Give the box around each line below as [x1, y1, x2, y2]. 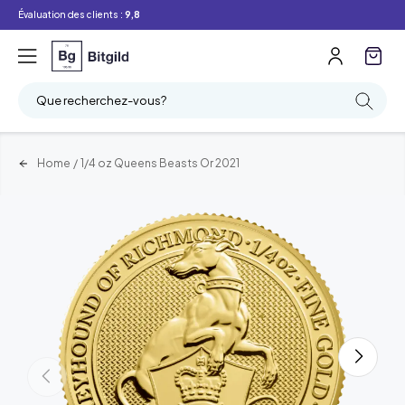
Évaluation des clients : [18, 9, 125, 20]
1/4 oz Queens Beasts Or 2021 [80, 155, 240, 170]
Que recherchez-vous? [36, 92, 166, 108]
